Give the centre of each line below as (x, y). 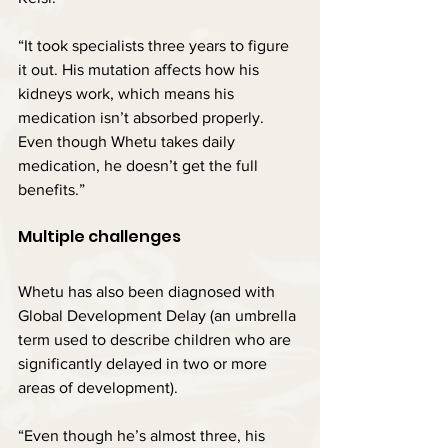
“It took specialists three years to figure (155, 45)
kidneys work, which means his (128, 93)
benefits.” (51, 189)
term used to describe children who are (156, 339)
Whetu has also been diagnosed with (148, 291)
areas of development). (98, 387)
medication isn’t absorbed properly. (143, 117)
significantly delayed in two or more (144, 363)
